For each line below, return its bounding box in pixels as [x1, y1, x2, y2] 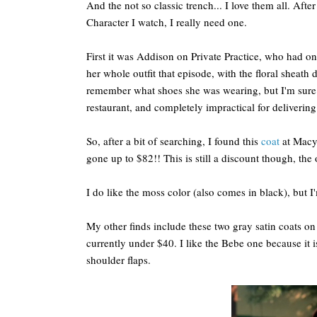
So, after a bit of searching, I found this [86, 134, 261, 148]
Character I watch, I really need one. [86, 15, 247, 29]
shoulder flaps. [86, 253, 151, 267]
